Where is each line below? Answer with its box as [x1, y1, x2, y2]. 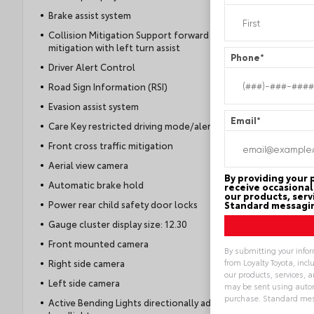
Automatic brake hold [48, 178, 144, 191]
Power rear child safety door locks [48, 198, 198, 211]
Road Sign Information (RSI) [48, 80, 168, 93]
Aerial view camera [48, 158, 128, 172]
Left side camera [48, 276, 120, 289]
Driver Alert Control [48, 60, 135, 74]
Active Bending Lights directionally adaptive [48, 296, 238, 309]
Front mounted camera [48, 237, 149, 250]
